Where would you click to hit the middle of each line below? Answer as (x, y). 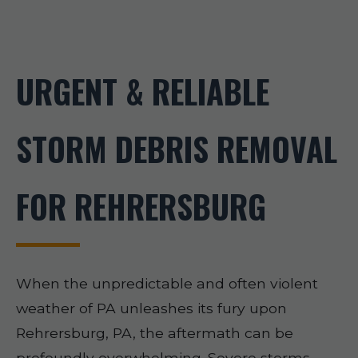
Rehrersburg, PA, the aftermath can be (155, 333)
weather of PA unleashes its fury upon (151, 308)
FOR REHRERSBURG (141, 206)
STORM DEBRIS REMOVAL (177, 149)
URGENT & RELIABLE (143, 91)
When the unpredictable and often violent (167, 283)
